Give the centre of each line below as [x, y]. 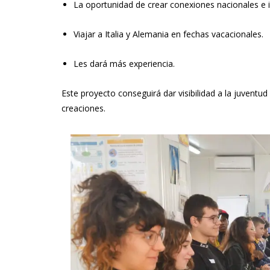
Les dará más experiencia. [124, 64]
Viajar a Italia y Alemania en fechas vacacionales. [168, 34]
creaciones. [83, 108]
